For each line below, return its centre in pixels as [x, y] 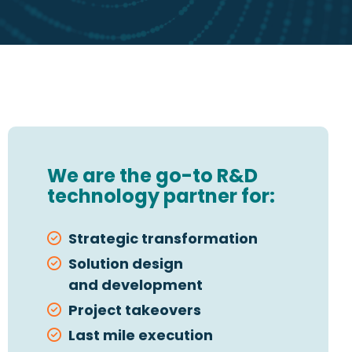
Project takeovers [135, 310]
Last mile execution [141, 335]
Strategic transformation [163, 238]
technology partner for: [161, 196]
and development [136, 285]
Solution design [126, 264]
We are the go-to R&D [152, 176]
